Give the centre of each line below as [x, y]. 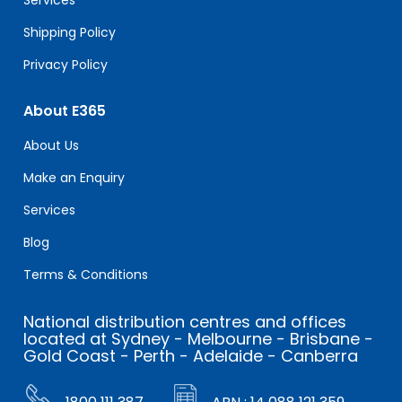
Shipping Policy [70, 32]
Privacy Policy [66, 64]
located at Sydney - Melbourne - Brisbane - [199, 338]
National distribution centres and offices [185, 321]
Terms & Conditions [86, 274]
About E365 [65, 110]
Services [50, 210]
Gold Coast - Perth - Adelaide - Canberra [191, 355]
